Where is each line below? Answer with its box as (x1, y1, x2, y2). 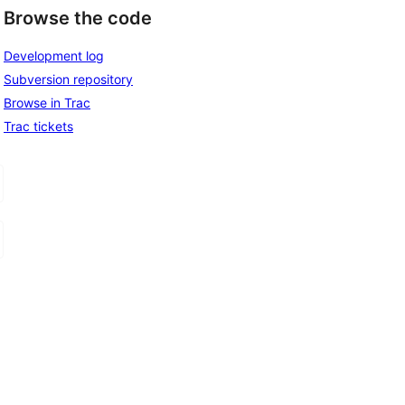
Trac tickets (4, 118, 73, 134)
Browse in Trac (4, 94, 90, 110)
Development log (4, 47, 104, 63)
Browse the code (4, 7, 152, 30)
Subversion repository (4, 71, 133, 87)
